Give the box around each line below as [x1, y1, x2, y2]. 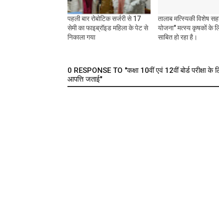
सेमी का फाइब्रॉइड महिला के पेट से [67, 24, 148, 32]
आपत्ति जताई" [67, 75, 102, 84]
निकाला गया [67, 33, 95, 42]
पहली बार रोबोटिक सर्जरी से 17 [67, 15, 141, 23]
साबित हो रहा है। [157, 33, 197, 42]
